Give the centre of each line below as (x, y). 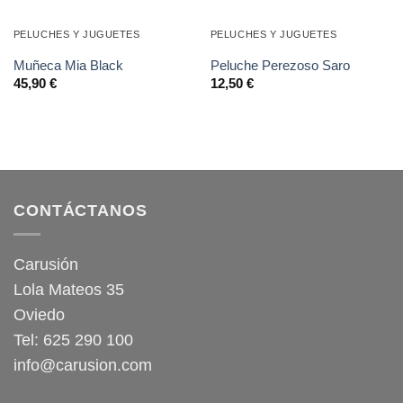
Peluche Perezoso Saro (280, 66)
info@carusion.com (83, 365)
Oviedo (39, 314)
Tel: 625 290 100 (73, 340)
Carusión (46, 264)
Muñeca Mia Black (68, 66)
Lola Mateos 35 (69, 289)
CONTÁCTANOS (81, 210)
